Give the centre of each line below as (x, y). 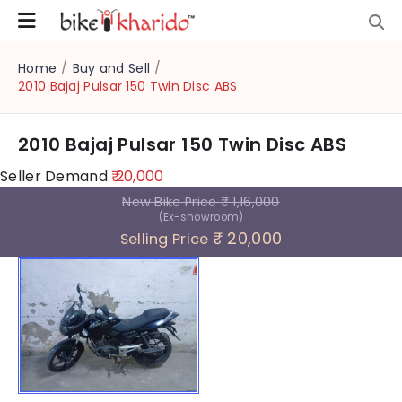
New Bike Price (171, 202)
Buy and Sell (111, 68)
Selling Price (166, 239)
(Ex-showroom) (201, 217)
